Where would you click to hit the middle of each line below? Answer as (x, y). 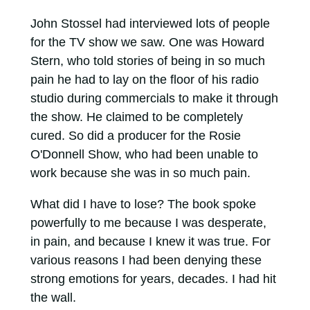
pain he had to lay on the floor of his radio (144, 80)
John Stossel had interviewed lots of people (150, 24)
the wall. (53, 298)
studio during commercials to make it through (154, 99)
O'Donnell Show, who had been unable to (144, 155)
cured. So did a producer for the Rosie (135, 136)
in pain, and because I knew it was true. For (150, 242)
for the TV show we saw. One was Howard (147, 43)
